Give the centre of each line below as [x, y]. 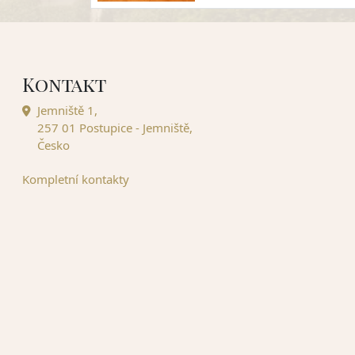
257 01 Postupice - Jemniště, [115, 127]
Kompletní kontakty [76, 179]
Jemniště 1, [67, 110]
